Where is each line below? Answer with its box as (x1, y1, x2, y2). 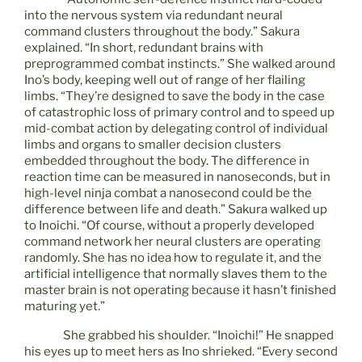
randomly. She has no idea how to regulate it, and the (24, 250, 322, 266)
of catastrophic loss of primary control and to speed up (24, 105, 335, 120)
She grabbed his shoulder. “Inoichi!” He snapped (63, 328, 334, 343)
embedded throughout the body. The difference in (24, 154, 309, 169)
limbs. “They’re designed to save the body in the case (24, 89, 325, 104)
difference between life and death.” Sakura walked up (24, 202, 327, 217)
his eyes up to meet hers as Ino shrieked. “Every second (24, 344, 338, 360)
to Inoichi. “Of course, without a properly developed (24, 218, 314, 234)
